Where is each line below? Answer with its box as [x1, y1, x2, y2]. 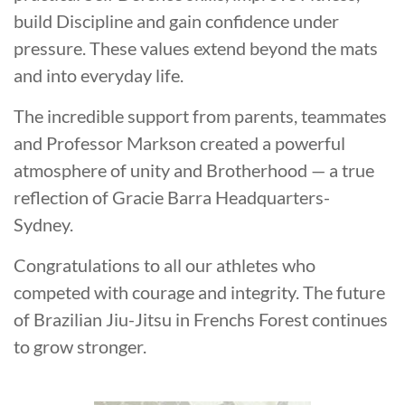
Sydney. [14, 213, 73, 236]
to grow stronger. [14, 335, 146, 358]
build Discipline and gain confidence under [14, 10, 339, 33]
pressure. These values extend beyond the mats [14, 37, 378, 60]
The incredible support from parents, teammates [14, 105, 387, 127]
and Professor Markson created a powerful [14, 132, 345, 155]
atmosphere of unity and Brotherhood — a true [14, 159, 374, 182]
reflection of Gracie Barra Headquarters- [14, 186, 330, 209]
